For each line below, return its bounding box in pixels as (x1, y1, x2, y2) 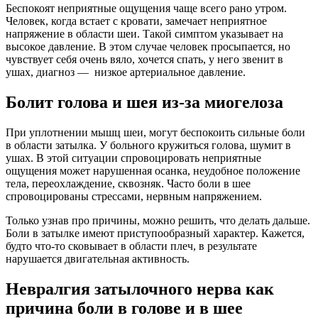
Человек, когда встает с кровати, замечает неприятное (6, 15, 267, 28)
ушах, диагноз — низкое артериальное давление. (6, 66, 246, 79)
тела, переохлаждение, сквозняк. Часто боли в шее (6, 177, 251, 190)
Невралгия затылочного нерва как (6, 280, 274, 299)
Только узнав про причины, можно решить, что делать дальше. (6, 214, 310, 227)
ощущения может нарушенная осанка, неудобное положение (6, 165, 300, 177)
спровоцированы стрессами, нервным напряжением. (6, 190, 262, 203)
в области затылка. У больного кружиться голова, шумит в (6, 139, 291, 152)
